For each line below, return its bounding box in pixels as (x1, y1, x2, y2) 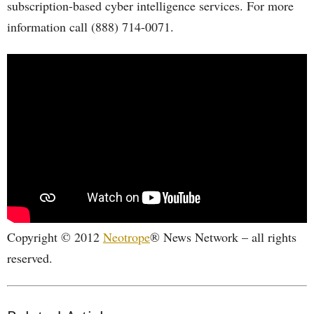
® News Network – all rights (150, 228, 296, 245)
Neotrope (103, 228, 150, 245)
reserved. (7, 249, 53, 266)
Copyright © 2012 (7, 228, 103, 245)
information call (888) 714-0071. (7, 18, 174, 35)
